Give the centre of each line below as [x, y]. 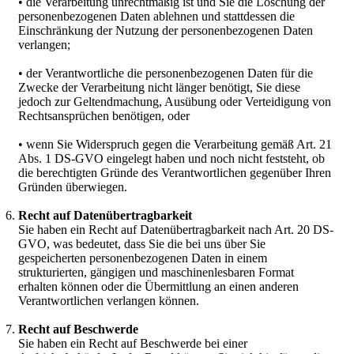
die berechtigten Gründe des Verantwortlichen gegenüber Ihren [175, 173]
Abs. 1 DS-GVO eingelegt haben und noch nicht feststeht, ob [171, 159]
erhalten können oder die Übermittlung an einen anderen [158, 287]
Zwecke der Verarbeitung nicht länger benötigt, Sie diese [159, 88]
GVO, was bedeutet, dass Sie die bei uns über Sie [142, 244]
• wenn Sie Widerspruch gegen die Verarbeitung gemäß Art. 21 [175, 145]
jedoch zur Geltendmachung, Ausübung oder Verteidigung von [175, 102]
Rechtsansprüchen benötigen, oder [104, 116]
